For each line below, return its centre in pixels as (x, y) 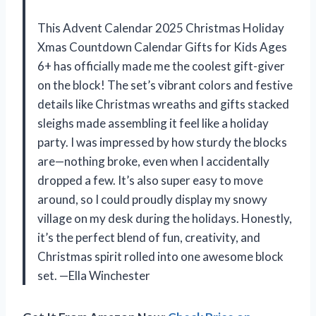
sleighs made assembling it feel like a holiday (153, 123)
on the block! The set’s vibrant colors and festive (165, 85)
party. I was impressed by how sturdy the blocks (162, 142)
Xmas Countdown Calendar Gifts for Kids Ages (162, 47)
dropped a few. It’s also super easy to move (150, 180)
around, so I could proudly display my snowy (152, 199)
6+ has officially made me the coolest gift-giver (161, 66)
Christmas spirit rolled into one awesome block (160, 256)
